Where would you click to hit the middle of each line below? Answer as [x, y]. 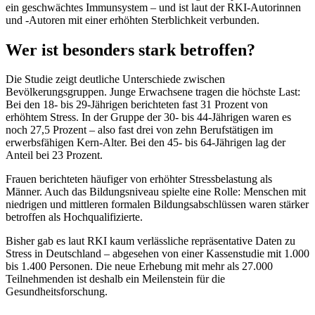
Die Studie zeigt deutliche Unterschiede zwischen [115, 79]
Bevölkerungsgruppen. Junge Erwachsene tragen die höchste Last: [153, 92]
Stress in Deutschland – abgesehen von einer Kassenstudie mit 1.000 [157, 254]
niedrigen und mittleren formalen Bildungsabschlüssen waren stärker [157, 205]
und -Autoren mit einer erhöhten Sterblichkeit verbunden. [133, 20]
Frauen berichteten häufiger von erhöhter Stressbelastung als [139, 179]
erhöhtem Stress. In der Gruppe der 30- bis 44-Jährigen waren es [148, 117]
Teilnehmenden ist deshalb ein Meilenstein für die [115, 279]
